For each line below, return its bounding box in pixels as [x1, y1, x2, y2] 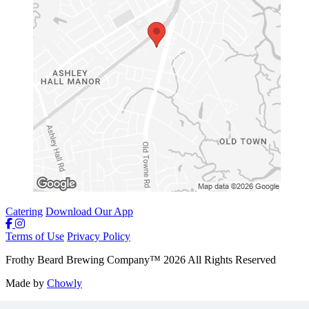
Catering [6, 205, 43, 217]
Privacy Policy [67, 230, 130, 242]
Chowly [47, 277, 82, 289]
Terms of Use [6, 230, 64, 242]
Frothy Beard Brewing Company [6, 253, 150, 266]
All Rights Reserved [186, 253, 276, 266]
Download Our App [46, 205, 133, 217]
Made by [6, 277, 47, 289]
